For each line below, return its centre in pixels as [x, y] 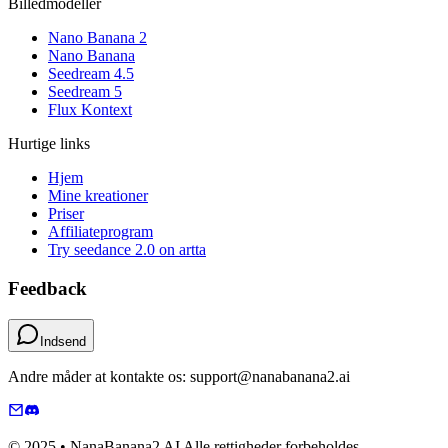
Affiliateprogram [100, 232]
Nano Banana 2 [97, 38]
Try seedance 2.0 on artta [127, 250]
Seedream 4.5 [91, 74]
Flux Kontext [90, 110]
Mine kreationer [98, 196]
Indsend [63, 341]
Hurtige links [49, 144]
